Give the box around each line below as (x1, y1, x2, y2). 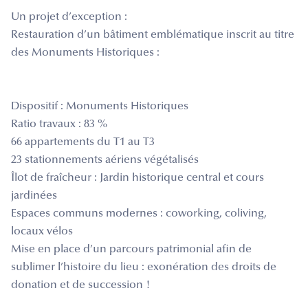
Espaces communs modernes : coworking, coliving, (11, 208, 267, 219)
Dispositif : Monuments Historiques (11, 100, 188, 112)
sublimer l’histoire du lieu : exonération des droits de (11, 261, 276, 273)
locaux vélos (11, 225, 73, 237)
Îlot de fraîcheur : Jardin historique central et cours (11, 172, 264, 184)
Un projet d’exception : (11, 11, 127, 23)
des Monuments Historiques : (11, 47, 159, 58)
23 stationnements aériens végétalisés (11, 154, 199, 166)
